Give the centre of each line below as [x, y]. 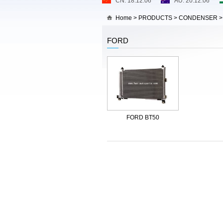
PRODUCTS [155, 18]
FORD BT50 [143, 117]
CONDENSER [198, 18]
